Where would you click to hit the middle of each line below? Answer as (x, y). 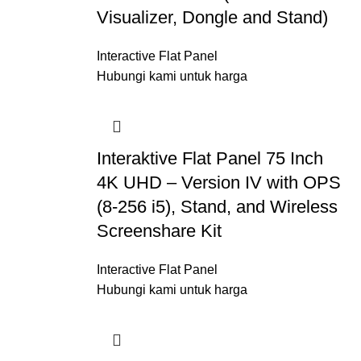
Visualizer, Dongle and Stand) (212, 17)
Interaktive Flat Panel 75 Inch (210, 158)
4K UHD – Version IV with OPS (218, 183)
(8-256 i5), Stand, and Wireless (217, 207)
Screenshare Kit (159, 231)
